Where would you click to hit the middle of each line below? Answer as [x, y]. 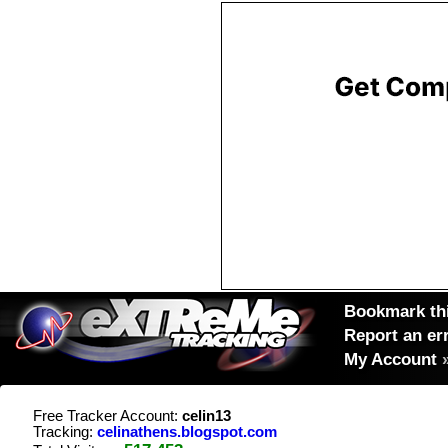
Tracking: [65, 432]
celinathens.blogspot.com [187, 432]
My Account [390, 359]
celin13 [206, 416]
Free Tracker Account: [107, 416]
